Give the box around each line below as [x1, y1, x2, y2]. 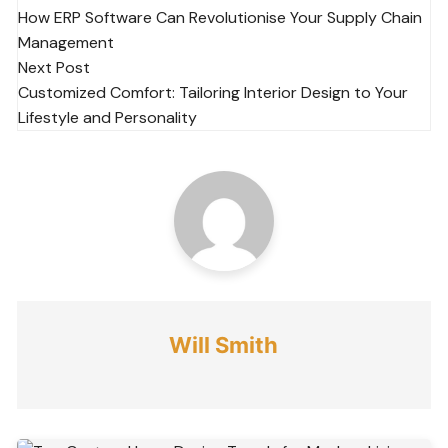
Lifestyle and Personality [18, 107, 198, 129]
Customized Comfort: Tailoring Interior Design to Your [18, 82, 409, 104]
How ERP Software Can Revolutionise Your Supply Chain [18, 7, 423, 29]
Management [18, 32, 115, 54]
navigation [16, 10, 160, 45]
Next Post [18, 57, 91, 79]
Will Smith [169, 332, 279, 359]
